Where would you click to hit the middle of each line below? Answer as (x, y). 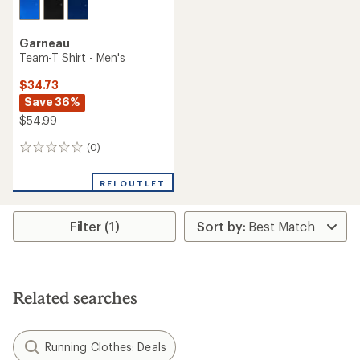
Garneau (45, 43)
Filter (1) (94, 226)
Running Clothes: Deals (106, 347)
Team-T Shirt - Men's (72, 57)
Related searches (75, 297)
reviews (41, 165)
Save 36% (52, 102)
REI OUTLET (132, 183)
